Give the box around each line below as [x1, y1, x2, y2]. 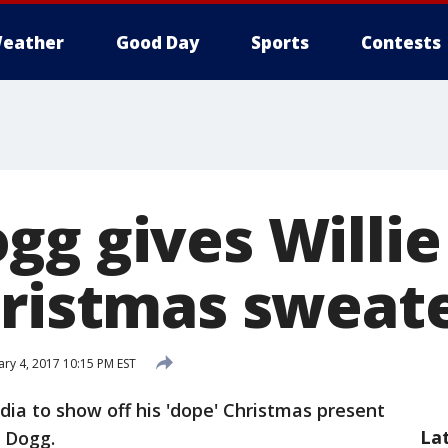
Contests [361, 31, 441, 54]
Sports [251, 31, 309, 54]
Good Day [116, 31, 199, 54]
